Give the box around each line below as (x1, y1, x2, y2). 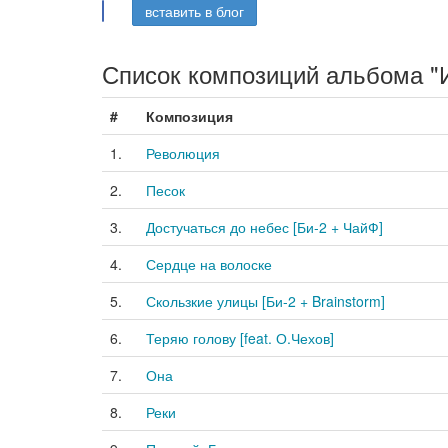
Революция (146, 143, 220, 163)
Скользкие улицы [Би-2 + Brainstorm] (146, 291, 385, 311)
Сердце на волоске (146, 254, 272, 274)
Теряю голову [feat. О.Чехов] (146, 328, 334, 348)
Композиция (146, 106, 233, 126)
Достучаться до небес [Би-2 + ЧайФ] (146, 217, 383, 237)
